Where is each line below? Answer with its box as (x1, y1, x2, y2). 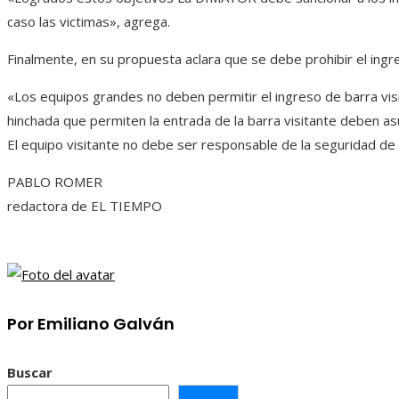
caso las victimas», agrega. (7, 12, 170, 30)
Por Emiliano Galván (7, 312, 175, 335)
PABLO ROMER (7, 172, 102, 191)
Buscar (7, 362, 53, 381)
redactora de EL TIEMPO (7, 196, 162, 215)
